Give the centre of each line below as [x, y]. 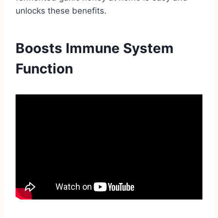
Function [44, 68]
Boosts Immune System [95, 48]
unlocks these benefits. [61, 10]
